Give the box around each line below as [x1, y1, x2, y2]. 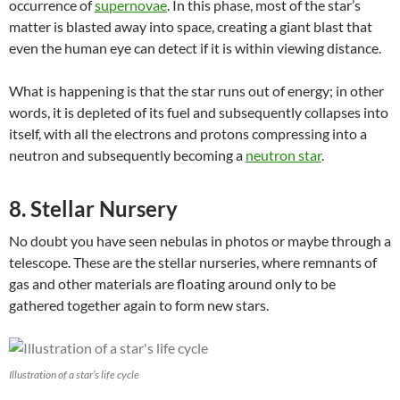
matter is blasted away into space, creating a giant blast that [9, 17, 372, 35]
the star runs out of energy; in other [168, 81, 384, 99]
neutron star [246, 146, 321, 163]
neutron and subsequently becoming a [9, 146, 246, 163]
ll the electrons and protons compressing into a [81, 124, 367, 142]
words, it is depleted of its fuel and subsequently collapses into [9, 103, 388, 121]
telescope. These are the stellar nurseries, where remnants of [9, 253, 377, 271]
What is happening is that [9, 81, 168, 99]
